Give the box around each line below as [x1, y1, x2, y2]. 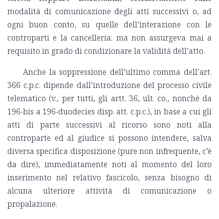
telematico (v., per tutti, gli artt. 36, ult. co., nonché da [7, 93, 212, 104]
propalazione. [7, 198, 57, 210]
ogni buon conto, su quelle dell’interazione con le [7, 19, 212, 30]
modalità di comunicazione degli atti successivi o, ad [7, 6, 212, 17]
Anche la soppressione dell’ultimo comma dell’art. [23, 66, 212, 78]
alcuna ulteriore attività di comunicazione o [7, 185, 212, 197]
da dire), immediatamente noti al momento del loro [7, 159, 212, 170]
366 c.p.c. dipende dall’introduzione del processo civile [7, 80, 212, 91]
